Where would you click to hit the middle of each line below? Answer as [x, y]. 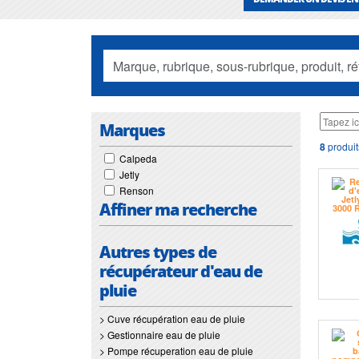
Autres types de [158, 252]
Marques [132, 130]
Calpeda [138, 158]
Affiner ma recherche [178, 209]
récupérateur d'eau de [181, 271]
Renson [137, 190]
